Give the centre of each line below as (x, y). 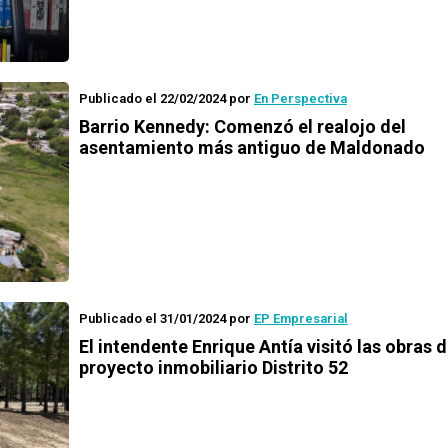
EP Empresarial (301, 318)
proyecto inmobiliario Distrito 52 (213, 367)
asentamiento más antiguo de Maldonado (252, 147)
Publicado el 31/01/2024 (152, 318)
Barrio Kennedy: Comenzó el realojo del (242, 126)
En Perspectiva (300, 98)
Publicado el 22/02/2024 (152, 98)
